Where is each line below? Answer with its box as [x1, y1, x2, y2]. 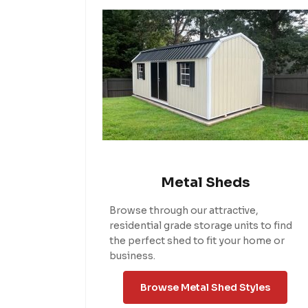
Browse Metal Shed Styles [140, 280, 271, 294]
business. [109, 249, 155, 262]
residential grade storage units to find [109, 219, 292, 232]
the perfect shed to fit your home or [109, 234, 285, 247]
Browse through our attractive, [109, 203, 258, 217]
